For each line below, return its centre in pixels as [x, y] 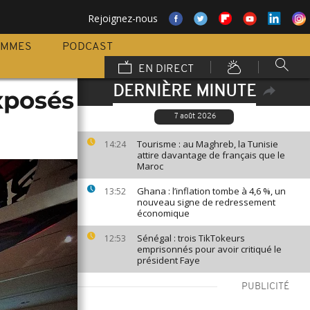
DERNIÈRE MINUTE [184, 92]
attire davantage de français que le [211, 155]
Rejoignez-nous [123, 18]
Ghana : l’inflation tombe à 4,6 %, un [211, 191]
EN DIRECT [165, 69]
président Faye [168, 260]
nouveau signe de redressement [206, 202]
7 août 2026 [195, 117]
